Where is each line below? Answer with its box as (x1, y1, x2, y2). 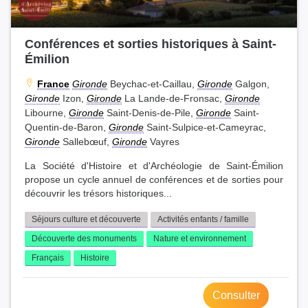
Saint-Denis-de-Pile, (104, 107, 196, 119)
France (37, 78, 69, 90)
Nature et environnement (153, 234, 246, 244)
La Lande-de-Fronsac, (122, 93, 225, 104)
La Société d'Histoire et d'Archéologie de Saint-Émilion (25, 161, 283, 172)
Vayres (147, 136, 179, 148)
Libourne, (25, 107, 69, 119)
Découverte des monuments (32, 234, 137, 244)
